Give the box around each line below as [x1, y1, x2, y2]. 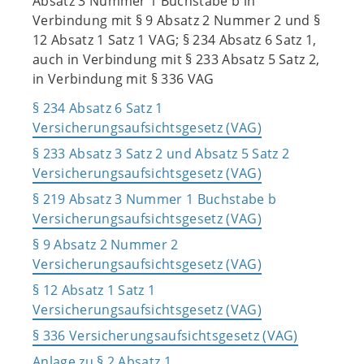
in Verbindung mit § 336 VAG [32, 70, 214, 88]
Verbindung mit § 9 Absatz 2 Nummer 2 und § [32, 11, 321, 29]
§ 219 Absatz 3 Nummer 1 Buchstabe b [32, 190, 277, 208]
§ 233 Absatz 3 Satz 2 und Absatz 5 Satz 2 [32, 145, 290, 162]
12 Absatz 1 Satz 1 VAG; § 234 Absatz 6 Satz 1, [32, 31, 317, 49]
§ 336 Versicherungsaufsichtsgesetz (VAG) [32, 327, 298, 344]
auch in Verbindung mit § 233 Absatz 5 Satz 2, [32, 50, 320, 68]
